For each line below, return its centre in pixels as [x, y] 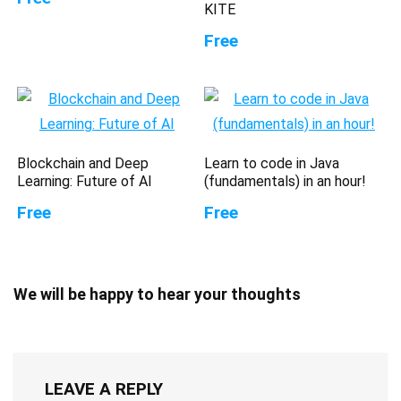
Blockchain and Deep [83, 163]
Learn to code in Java [272, 163]
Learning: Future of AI [85, 181]
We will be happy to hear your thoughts [157, 294]
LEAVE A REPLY [104, 388]
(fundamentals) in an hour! [286, 181]
